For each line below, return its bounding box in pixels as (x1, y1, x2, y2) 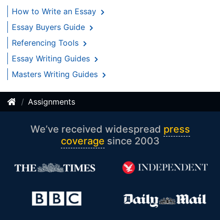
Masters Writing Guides (12, 69, 100, 80)
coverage (60, 135, 105, 147)
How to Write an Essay (12, 6, 99, 17)
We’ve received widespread (30, 123, 164, 136)
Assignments (28, 97, 75, 107)
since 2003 (104, 135, 160, 147)
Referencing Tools (12, 38, 81, 48)
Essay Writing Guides (12, 54, 92, 64)
